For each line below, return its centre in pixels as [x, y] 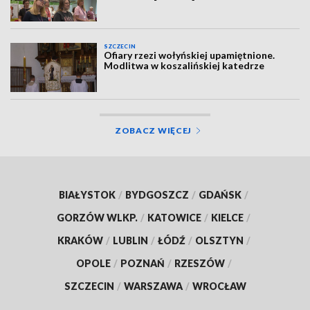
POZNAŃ [142, 263]
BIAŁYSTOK [87, 194]
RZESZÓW [199, 263]
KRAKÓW [80, 240]
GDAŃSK [220, 194]
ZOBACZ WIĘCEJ [153, 130]
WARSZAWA [153, 286]
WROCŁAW [219, 286]
